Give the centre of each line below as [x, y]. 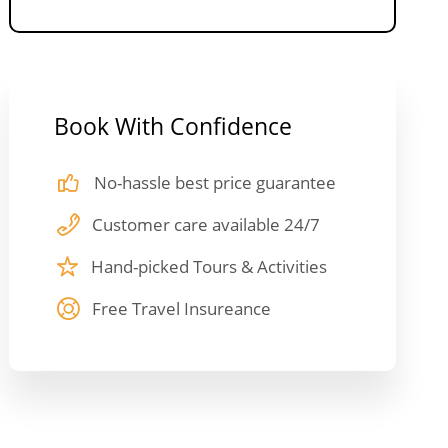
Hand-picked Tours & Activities [209, 267]
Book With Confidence [173, 126]
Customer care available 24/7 [206, 225]
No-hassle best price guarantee [215, 183]
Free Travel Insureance [182, 309]
